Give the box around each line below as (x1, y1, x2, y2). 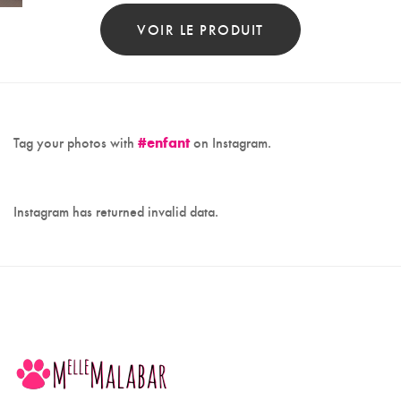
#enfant (138, 132, 190, 152)
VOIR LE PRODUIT (137, 20, 264, 39)
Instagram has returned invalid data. (13, 201, 218, 221)
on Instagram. (190, 132, 271, 152)
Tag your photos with (13, 132, 138, 152)
